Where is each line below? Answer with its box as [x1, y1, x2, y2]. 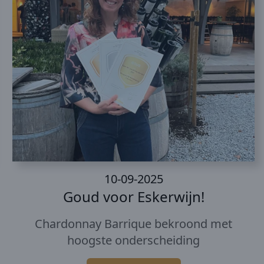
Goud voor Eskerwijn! [62, 186, 204, 206]
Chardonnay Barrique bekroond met [35, 215, 233, 232]
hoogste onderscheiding [67, 232, 200, 248]
